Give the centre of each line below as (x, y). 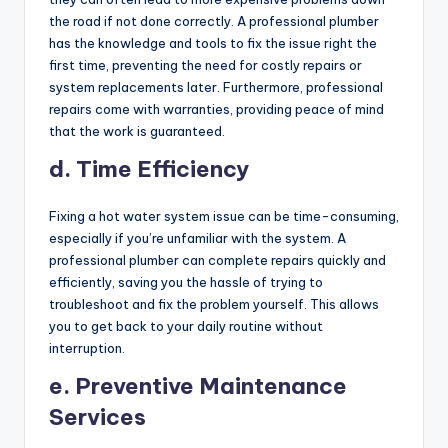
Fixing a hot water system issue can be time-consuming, (224, 216)
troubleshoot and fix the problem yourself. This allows (214, 304)
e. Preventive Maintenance (198, 386)
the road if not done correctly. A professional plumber (214, 21)
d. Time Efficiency (149, 169)
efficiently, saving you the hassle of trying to (186, 282)
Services (97, 417)
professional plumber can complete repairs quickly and (217, 260)
